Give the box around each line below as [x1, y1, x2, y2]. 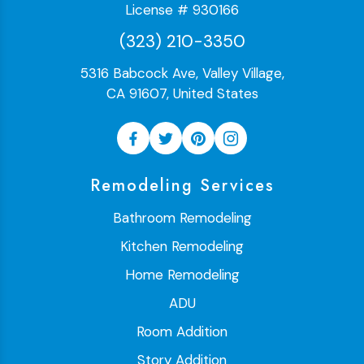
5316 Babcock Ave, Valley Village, [80, 64, 284, 83]
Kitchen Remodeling [120, 237, 244, 256]
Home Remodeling [124, 266, 240, 284]
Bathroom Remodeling [112, 209, 252, 227]
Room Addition [136, 323, 227, 341]
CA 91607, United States [106, 84, 258, 103]
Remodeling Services [89, 174, 275, 198]
